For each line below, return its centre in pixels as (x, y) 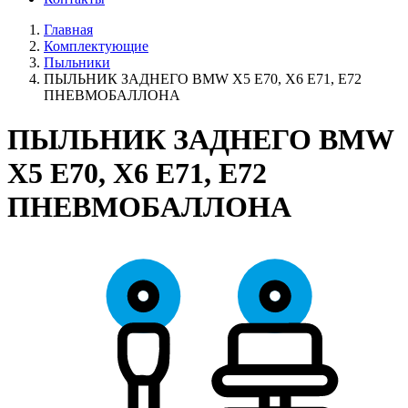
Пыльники (77, 62)
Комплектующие (96, 46)
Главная (68, 30)
